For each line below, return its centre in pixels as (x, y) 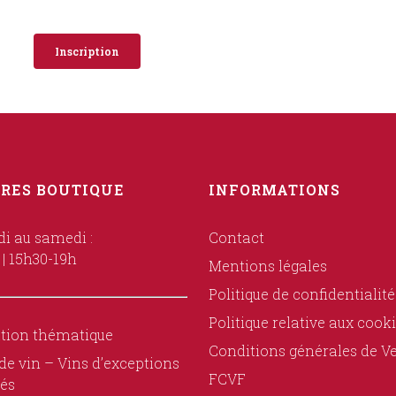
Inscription (87, 51)
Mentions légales (267, 266)
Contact (236, 237)
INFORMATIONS (274, 190)
